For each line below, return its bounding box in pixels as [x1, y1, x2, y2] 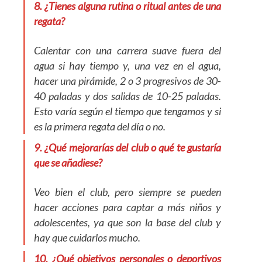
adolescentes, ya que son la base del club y [34, 216, 221, 229]
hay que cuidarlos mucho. [34, 231, 144, 244]
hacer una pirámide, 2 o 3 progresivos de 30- [34, 74, 221, 87]
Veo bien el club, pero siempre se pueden [34, 185, 221, 198]
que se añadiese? [34, 156, 102, 169]
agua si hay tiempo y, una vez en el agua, [34, 59, 221, 72]
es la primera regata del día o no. [34, 120, 166, 133]
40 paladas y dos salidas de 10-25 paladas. [34, 89, 221, 102]
